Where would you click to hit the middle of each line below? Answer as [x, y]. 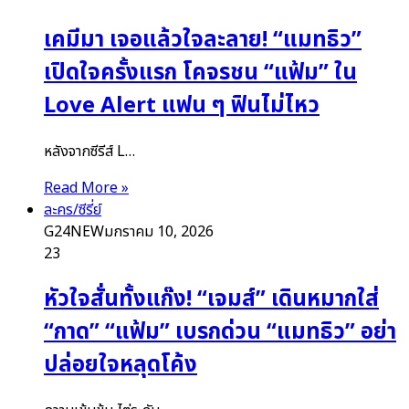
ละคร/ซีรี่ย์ [73, 210]
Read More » [86, 189]
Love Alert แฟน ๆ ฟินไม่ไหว [182, 106]
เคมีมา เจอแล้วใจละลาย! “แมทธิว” [203, 41]
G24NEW [74, 232]
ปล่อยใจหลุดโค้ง [121, 366]
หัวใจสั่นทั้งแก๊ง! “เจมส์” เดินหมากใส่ [211, 300]
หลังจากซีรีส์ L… [89, 152]
